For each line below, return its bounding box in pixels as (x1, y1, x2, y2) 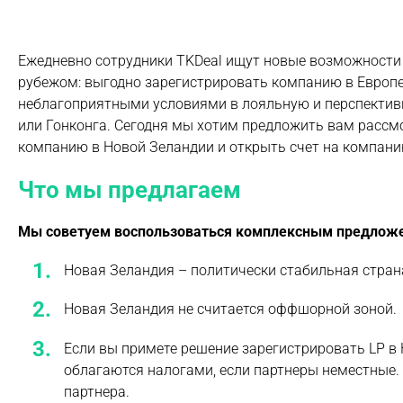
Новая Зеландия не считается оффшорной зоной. (64, 300, 397, 318)
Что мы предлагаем (18, 176, 241, 203)
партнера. (64, 382, 130, 400)
